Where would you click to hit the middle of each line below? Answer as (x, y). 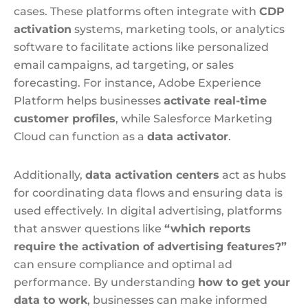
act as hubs (253, 175)
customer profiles (65, 119)
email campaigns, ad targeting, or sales (124, 65)
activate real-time (215, 101)
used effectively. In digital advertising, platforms (148, 211)
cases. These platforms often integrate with (136, 11)
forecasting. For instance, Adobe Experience (137, 83)
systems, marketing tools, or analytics (178, 29)
